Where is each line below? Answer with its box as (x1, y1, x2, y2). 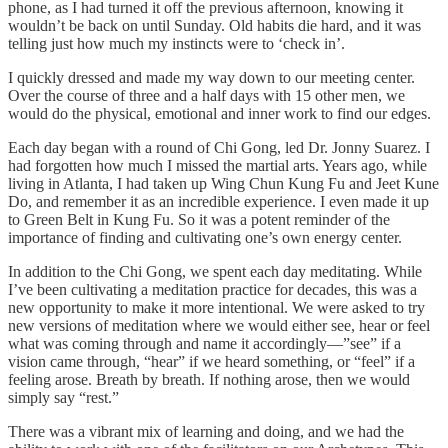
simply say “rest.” (8, 388, 119, 406)
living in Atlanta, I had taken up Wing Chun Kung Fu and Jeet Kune (8, 174, 439, 192)
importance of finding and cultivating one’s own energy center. (8, 228, 402, 246)
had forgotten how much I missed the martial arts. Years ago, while (8, 156, 427, 174)
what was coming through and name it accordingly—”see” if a (8, 334, 401, 352)
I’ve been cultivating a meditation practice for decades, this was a (8, 280, 417, 298)
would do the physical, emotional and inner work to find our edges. (8, 104, 431, 122)
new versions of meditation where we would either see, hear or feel (8, 316, 430, 334)
